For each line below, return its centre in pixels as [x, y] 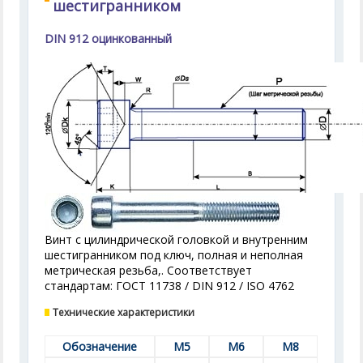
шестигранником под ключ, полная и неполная [174, 255]
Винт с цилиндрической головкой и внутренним [177, 239]
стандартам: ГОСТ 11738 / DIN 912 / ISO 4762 [170, 286]
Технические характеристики [124, 312]
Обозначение [100, 346]
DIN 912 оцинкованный [109, 38]
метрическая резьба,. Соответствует [149, 270]
